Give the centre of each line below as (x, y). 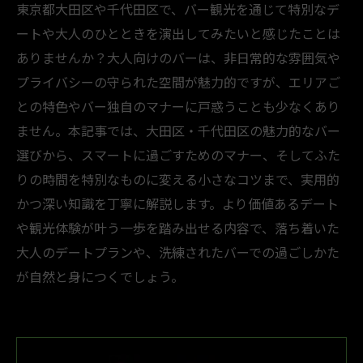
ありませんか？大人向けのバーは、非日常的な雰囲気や (178, 58)
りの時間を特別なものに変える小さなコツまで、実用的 (178, 179)
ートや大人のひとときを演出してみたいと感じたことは (178, 33)
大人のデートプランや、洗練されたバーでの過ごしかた (178, 252)
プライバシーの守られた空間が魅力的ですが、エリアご (178, 82)
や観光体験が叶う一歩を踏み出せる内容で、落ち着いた (178, 228)
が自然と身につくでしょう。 (100, 276)
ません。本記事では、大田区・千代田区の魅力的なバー (178, 130)
